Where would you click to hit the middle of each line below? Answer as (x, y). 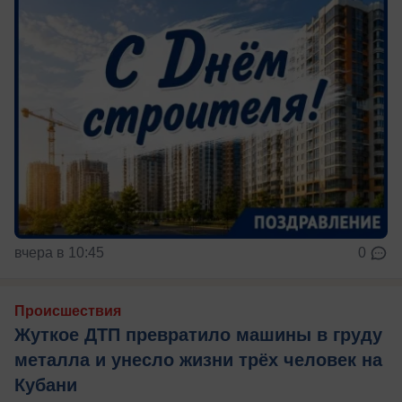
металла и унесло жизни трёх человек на (198, 360)
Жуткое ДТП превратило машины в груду (198, 335)
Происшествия (68, 311)
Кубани (46, 385)
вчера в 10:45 (59, 253)
